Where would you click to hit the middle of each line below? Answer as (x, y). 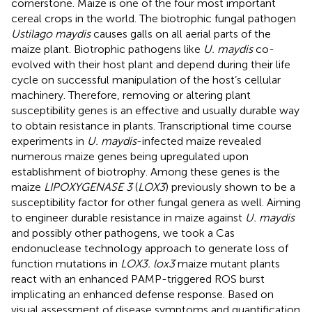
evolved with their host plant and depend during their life (151, 64)
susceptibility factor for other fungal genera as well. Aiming (156, 202)
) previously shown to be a (230, 187)
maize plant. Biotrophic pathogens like (107, 49)
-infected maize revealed (199, 141)
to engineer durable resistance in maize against (128, 217)
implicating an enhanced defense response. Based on (142, 294)
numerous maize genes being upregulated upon (130, 156)
